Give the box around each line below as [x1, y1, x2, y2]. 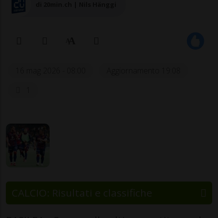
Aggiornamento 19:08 [107, 65, 181, 76]
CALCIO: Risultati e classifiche [12, 186, 152, 200]
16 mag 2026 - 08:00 [16, 65, 86, 76]
